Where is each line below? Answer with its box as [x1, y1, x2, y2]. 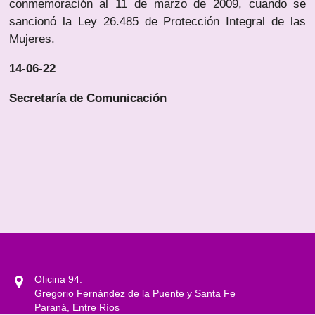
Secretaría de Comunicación [8, 91, 167, 105]
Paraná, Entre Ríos [34, 302, 120, 313]
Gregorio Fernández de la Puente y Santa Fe [34, 288, 236, 299]
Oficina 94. [34, 274, 83, 285]
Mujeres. [8, 32, 55, 46]
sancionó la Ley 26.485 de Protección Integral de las [8, 15, 307, 29]
